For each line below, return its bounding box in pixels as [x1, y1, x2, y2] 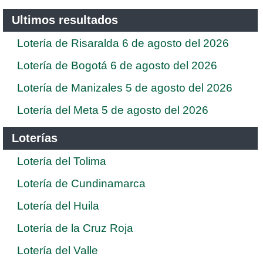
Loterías [12, 131, 58, 144]
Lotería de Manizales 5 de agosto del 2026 [17, 81, 232, 94]
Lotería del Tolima [17, 154, 106, 167]
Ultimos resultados [12, 13, 118, 26]
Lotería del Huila [17, 199, 99, 212]
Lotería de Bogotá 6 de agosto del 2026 [17, 59, 217, 72]
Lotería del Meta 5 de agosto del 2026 [17, 103, 208, 116]
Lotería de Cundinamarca [17, 177, 146, 190]
